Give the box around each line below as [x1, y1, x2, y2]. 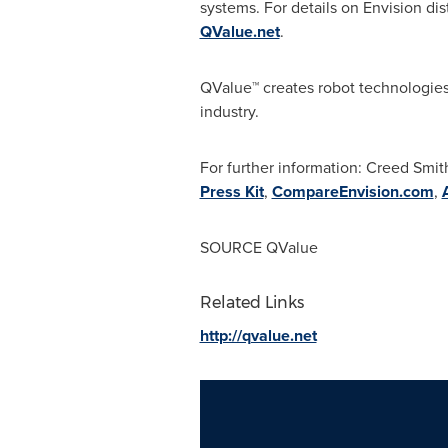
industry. [199, 100, 259, 123]
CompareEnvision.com [271, 180, 434, 203]
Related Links [199, 293, 304, 312]
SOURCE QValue [199, 236, 318, 259]
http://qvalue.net [199, 324, 317, 347]
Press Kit [199, 180, 264, 203]
